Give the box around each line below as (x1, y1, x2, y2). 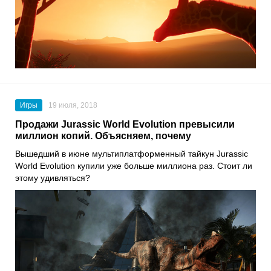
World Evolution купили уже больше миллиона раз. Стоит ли (15, 161, 252, 171)
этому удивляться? (15, 173, 90, 183)
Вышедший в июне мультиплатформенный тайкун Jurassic (15, 149, 248, 159)
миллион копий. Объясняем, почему (15, 131, 191, 142)
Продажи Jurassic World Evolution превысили (15, 119, 235, 130)
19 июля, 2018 (48, 101, 97, 110)
